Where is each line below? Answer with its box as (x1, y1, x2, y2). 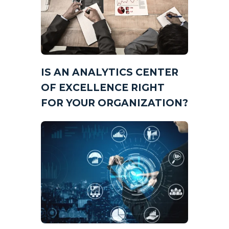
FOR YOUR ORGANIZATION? (41, 97, 188, 109)
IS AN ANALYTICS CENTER (41, 66, 178, 78)
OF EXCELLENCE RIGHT (41, 81, 165, 94)
